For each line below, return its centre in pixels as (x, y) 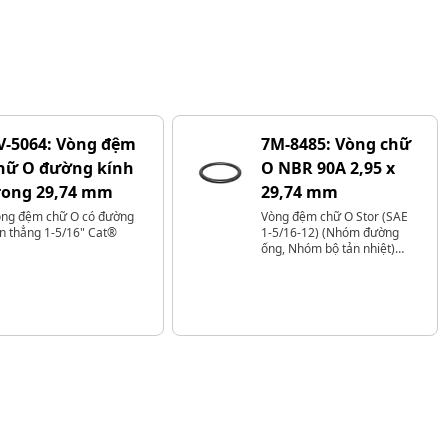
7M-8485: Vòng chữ (336, 144)
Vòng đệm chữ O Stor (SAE (334, 216)
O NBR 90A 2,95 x (328, 168)
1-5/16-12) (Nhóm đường (330, 232)
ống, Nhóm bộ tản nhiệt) (328, 248)
